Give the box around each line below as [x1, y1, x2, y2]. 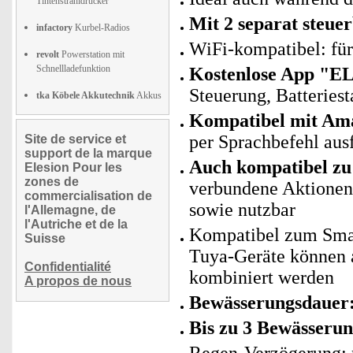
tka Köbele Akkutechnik [36, 90, 135, 101]
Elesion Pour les [24, 161, 122, 174]
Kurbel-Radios [72, 22, 130, 33]
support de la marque [24, 147, 152, 160]
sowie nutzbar [189, 199, 295, 220]
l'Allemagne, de [24, 203, 116, 217]
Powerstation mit [59, 49, 124, 60]
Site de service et [24, 132, 126, 146]
